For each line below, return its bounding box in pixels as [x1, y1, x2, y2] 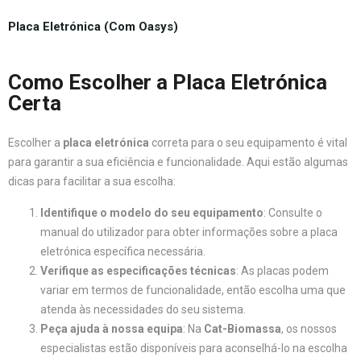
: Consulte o [263, 206, 322, 219]
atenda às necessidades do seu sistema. [40, 303, 246, 316]
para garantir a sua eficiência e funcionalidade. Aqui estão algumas [8, 156, 348, 168]
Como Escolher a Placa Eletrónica [8, 70, 327, 94]
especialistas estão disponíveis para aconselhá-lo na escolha [40, 342, 347, 355]
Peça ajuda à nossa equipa [40, 322, 183, 335]
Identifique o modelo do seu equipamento [40, 206, 263, 219]
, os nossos [281, 322, 337, 335]
